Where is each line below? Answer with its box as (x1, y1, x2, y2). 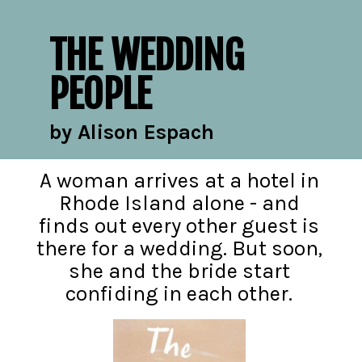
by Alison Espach (48, 120, 214, 145)
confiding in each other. (65, 281, 293, 307)
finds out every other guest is (39, 213, 320, 239)
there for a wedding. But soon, (36, 236, 322, 262)
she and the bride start (68, 259, 290, 284)
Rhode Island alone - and (58, 191, 300, 217)
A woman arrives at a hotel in (39, 168, 319, 194)
